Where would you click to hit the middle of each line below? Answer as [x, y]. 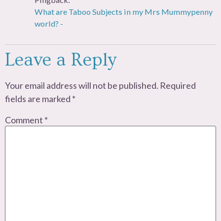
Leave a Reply [61, 60]
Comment [25, 120]
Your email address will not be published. [82, 85]
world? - [49, 23]
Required [178, 85]
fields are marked [38, 98]
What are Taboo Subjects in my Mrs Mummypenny [124, 11]
